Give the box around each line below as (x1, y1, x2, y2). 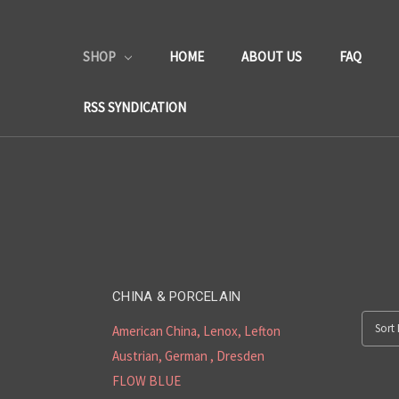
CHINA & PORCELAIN (112, 289, 241, 305)
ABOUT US (240, 48, 302, 65)
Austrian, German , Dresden (112, 347, 265, 364)
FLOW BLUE (112, 372, 181, 389)
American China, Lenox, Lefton (112, 322, 281, 339)
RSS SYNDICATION (83, 99, 186, 116)
